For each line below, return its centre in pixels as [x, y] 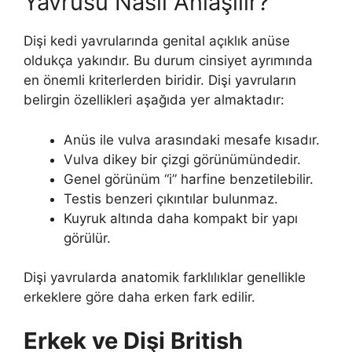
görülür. [87, 238]
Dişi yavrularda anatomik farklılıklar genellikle [165, 278]
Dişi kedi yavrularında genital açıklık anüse [157, 41]
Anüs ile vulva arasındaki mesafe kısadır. [192, 139]
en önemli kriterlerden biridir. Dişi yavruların [160, 81]
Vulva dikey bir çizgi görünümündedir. [182, 159]
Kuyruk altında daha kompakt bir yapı [181, 218]
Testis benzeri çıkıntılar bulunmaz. [171, 198]
